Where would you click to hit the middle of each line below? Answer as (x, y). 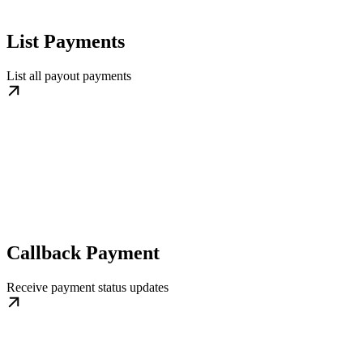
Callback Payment (83, 252)
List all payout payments (69, 75)
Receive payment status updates (88, 287)
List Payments (66, 41)
